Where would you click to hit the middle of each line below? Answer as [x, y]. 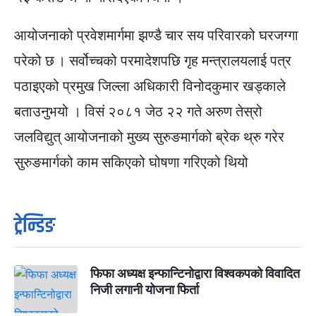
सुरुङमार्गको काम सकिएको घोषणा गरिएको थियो [131, 162]
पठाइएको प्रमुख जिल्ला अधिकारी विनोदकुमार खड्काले [150, 86]
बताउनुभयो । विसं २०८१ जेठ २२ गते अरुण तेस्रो [138, 111]
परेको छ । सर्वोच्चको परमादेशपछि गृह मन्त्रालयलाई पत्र [153, 61]
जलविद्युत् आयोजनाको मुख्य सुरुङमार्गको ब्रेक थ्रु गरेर [149, 137]
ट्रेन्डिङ [35, 226]
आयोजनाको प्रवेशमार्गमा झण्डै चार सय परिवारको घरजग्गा [156, 35]
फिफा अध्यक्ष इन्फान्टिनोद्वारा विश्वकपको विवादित [195, 273]
